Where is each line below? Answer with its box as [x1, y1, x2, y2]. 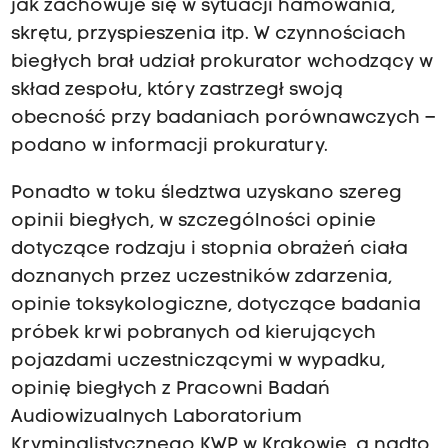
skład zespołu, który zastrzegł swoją [10, 81, 343, 101]
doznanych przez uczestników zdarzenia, [10, 267, 392, 287]
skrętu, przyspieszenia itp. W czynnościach [10, 25, 406, 45]
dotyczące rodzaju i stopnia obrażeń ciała [10, 239, 408, 259]
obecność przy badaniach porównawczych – [10, 109, 436, 129]
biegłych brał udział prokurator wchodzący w [10, 53, 433, 73]
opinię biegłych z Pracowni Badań [10, 379, 330, 399]
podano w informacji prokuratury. [10, 137, 328, 157]
